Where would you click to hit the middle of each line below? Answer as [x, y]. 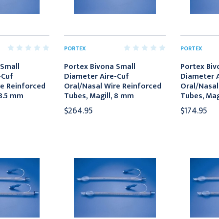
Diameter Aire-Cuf [97, 76]
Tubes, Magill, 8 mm [99, 96]
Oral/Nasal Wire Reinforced [113, 86]
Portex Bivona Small [100, 66]
